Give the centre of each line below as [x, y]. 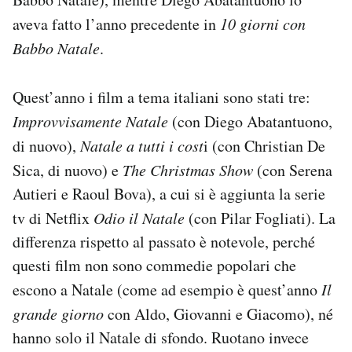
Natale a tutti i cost [142, 146]
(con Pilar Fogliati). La [260, 218]
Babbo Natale [56, 48]
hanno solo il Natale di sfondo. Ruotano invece [161, 338]
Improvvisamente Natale [90, 121]
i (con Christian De [264, 146]
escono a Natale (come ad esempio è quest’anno [167, 290]
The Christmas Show [188, 170]
